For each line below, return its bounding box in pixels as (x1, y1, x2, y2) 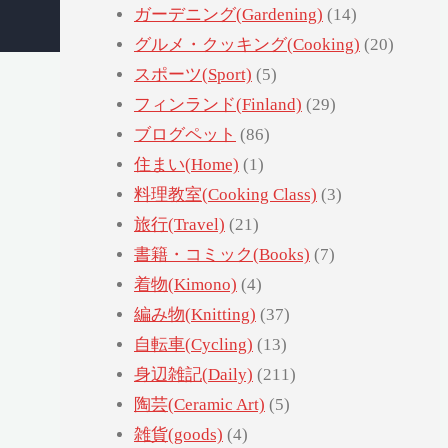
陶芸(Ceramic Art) (134, 395, 265, 415)
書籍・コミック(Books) (134, 245, 310, 265)
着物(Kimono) (134, 275, 237, 295)
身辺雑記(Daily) (134, 365, 253, 385)
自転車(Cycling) (134, 335, 253, 355)
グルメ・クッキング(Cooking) (134, 35, 360, 55)
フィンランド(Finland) (134, 95, 302, 115)
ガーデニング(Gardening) (134, 5, 323, 25)
